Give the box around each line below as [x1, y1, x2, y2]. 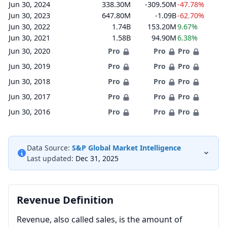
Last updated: [27, 154, 73, 163]
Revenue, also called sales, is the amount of [17, 214, 182, 225]
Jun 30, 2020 [9, 46, 50, 56]
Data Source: [27, 143, 70, 153]
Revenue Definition [17, 193, 113, 207]
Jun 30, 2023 [9, 11, 50, 20]
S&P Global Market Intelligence [72, 143, 181, 153]
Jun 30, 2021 [9, 33, 50, 43]
